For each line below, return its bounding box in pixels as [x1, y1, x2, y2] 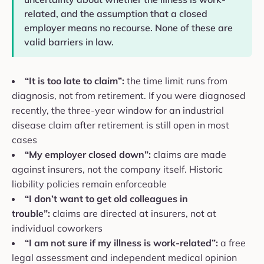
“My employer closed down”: [25, 148, 151, 161]
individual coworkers [12, 222, 103, 235]
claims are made [151, 148, 226, 161]
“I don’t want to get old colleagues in [25, 193, 188, 205]
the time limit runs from [124, 75, 227, 87]
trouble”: [12, 207, 50, 220]
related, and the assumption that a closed [24, 8, 207, 20]
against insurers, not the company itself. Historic [12, 163, 223, 176]
